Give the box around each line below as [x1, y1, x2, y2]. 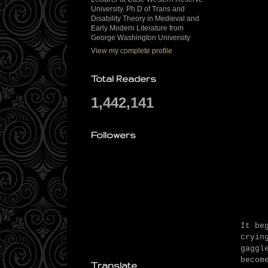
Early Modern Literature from [91, 24, 184, 33]
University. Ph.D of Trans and [91, 5, 185, 14]
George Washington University [91, 33, 190, 42]
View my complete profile [91, 47, 172, 56]
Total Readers [91, 74, 156, 84]
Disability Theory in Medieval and [91, 14, 199, 23]
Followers [91, 130, 136, 141]
